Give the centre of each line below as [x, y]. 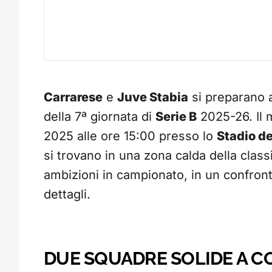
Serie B [176, 117]
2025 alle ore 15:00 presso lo [130, 136]
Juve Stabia [153, 97]
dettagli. [67, 195]
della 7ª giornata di [100, 117]
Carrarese [73, 97]
